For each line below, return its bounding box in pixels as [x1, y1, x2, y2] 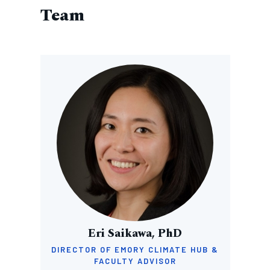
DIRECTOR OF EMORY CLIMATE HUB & [51, 245, 219, 254]
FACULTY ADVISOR [93, 256, 177, 266]
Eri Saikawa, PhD [88, 225, 182, 242]
